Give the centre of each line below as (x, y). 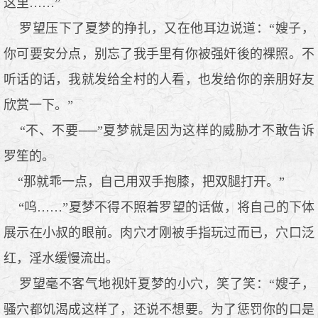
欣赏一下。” (38, 105)
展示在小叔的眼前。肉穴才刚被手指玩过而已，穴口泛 (159, 232)
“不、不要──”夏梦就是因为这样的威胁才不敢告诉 (159, 130)
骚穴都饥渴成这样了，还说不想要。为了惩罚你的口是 (159, 309)
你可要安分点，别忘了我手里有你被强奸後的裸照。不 (159, 54)
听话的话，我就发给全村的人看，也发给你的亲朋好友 (159, 79)
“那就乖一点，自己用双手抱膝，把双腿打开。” (144, 181)
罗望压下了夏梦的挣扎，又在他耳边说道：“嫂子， (159, 28)
